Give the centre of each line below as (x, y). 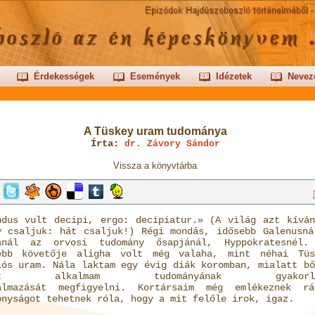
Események (155, 76)
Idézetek (233, 76)
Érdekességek (64, 76)
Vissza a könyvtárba (155, 166)
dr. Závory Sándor (172, 144)
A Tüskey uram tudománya (155, 131)
